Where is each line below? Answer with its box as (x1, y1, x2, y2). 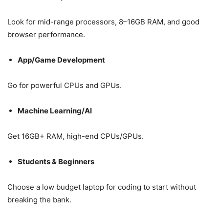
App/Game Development (18, 55, 105, 65)
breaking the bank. (7, 195, 71, 204)
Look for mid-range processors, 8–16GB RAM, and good (7, 17, 199, 26)
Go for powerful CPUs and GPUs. (7, 80, 122, 90)
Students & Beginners (18, 156, 94, 166)
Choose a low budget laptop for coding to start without (7, 182, 196, 192)
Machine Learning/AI (18, 106, 92, 115)
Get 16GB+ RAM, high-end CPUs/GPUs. (7, 131, 144, 141)
